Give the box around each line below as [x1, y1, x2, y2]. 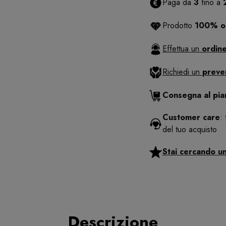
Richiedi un [162, 66, 202, 78]
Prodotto [162, 20, 195, 32]
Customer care [162, 111, 220, 124]
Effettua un [162, 43, 202, 55]
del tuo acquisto [162, 124, 217, 136]
